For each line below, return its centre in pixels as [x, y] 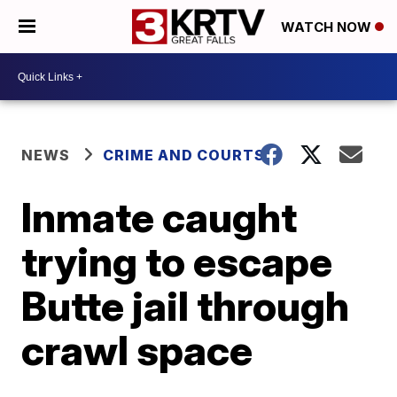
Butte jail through [186, 306]
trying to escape [177, 261]
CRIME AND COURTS [184, 155]
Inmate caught [160, 217]
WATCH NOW [328, 27]
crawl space [137, 350]
